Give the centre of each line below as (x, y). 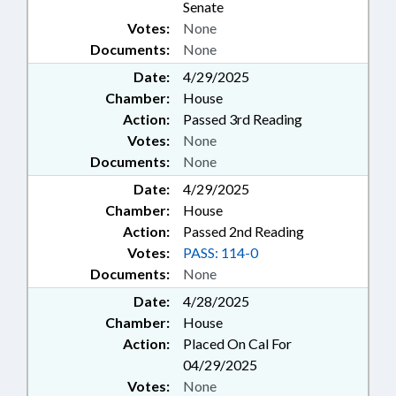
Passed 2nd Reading (244, 231)
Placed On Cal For (237, 343)
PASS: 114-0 (221, 252)
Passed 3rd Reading (243, 119)
